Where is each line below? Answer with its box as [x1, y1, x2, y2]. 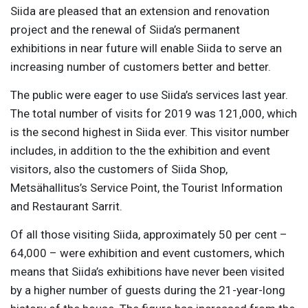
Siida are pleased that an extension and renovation [10, 3, 269, 18]
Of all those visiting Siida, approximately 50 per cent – [10, 227, 287, 241]
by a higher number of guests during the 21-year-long [10, 283, 285, 297]
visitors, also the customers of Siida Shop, [10, 162, 228, 176]
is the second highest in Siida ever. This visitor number [10, 124, 289, 139]
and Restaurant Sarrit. [10, 199, 122, 213]
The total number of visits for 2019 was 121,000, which [10, 106, 297, 120]
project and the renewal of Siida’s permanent [10, 22, 240, 36]
